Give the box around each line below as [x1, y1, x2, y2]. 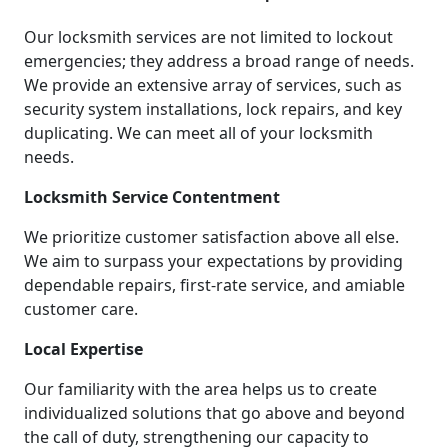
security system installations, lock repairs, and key [24, 98, 402, 121]
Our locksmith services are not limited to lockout [24, 26, 393, 49]
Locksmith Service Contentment [24, 186, 280, 209]
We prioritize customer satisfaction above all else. [24, 226, 399, 249]
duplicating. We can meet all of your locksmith [24, 122, 373, 145]
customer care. [24, 298, 138, 321]
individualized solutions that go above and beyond [24, 402, 405, 425]
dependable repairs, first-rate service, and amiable [24, 274, 405, 297]
